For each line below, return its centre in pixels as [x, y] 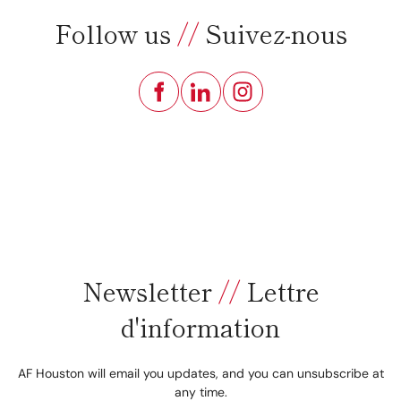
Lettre [279, 290]
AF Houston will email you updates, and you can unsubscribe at [200, 374]
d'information [200, 326]
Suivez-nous [273, 34]
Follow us [115, 34]
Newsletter [150, 290]
